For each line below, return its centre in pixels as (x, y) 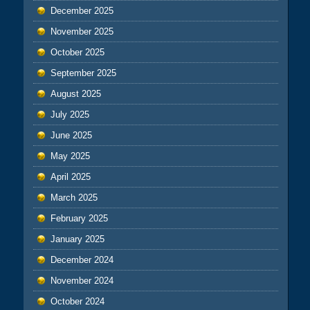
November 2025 (82, 32)
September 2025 (83, 73)
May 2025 (70, 156)
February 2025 (79, 219)
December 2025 (82, 11)
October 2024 (77, 302)
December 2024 (82, 260)
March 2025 (74, 198)
